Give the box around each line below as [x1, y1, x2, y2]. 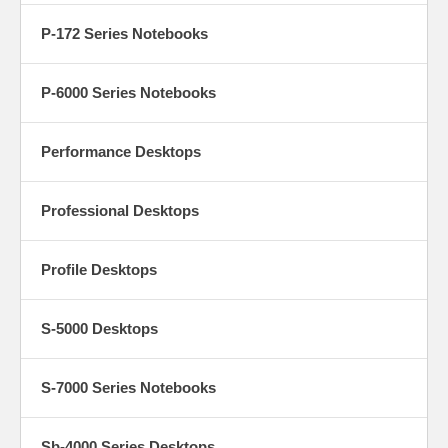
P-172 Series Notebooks [41, 24, 208, 42]
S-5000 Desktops [41, 319, 158, 337]
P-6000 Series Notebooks [41, 83, 216, 101]
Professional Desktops [41, 201, 199, 219]
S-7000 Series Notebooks [41, 378, 216, 396]
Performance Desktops [41, 142, 201, 160]
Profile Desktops [41, 260, 157, 278]
